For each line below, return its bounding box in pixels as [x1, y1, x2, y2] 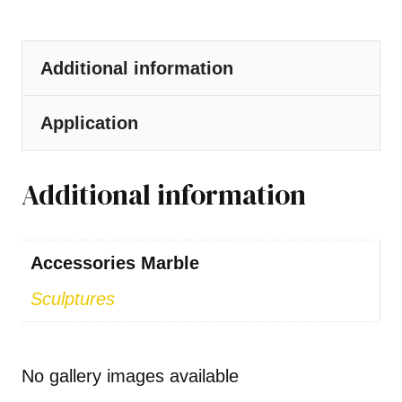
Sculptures [31, 289, 115, 310]
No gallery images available [22, 366, 239, 387]
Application [40, 113, 138, 133]
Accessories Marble [31, 253, 199, 274]
